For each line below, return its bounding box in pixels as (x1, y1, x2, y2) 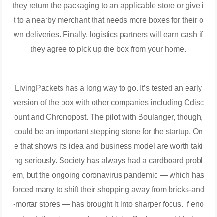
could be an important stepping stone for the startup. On (14, 127, 203, 136)
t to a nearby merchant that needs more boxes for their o (13, 16, 203, 25)
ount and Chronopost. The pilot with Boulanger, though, (14, 113, 203, 122)
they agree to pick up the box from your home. (31, 45, 186, 54)
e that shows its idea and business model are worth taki (14, 142, 203, 151)
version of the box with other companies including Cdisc (13, 98, 204, 107)
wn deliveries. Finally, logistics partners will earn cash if (14, 31, 203, 39)
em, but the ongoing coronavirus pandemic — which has (12, 171, 205, 180)
